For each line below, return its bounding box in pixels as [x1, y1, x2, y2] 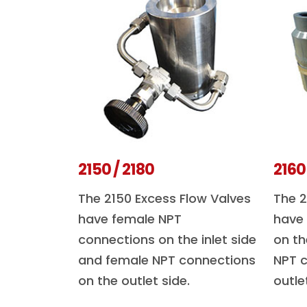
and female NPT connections [78, 251, 256, 269]
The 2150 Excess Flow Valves [78, 190, 251, 207]
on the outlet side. [78, 272, 190, 289]
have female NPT [78, 210, 182, 228]
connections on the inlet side [78, 231, 256, 248]
